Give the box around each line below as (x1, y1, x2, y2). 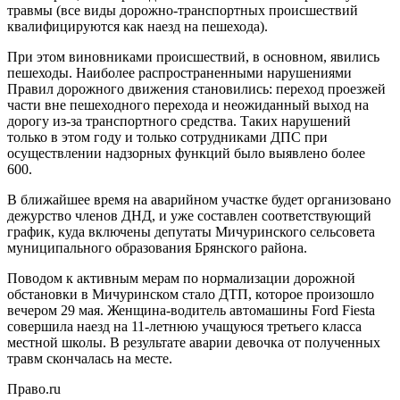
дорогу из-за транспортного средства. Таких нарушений (7, 112, 351, 129)
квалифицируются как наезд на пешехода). (7, 18, 268, 34)
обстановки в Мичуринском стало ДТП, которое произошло (7, 286, 374, 302)
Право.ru (7, 380, 61, 396)
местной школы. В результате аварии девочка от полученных (7, 334, 380, 350)
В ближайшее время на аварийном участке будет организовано (7, 191, 391, 207)
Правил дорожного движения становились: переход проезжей (7, 80, 386, 96)
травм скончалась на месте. (7, 350, 172, 366)
